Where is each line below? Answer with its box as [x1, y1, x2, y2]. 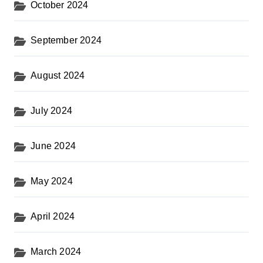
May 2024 [31, 176, 73, 186]
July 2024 [31, 105, 73, 116]
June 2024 [31, 140, 76, 151]
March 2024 [31, 246, 82, 257]
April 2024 [31, 211, 75, 221]
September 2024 [31, 35, 102, 45]
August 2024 [31, 70, 85, 80]
